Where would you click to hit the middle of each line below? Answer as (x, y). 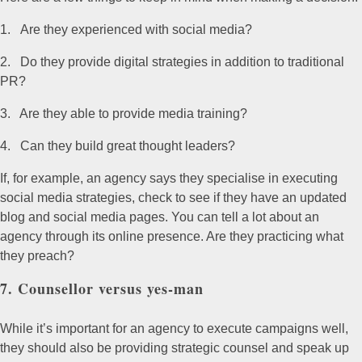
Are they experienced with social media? (133, 29)
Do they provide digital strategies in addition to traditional (182, 61)
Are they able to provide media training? (133, 113)
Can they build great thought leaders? (124, 145)
